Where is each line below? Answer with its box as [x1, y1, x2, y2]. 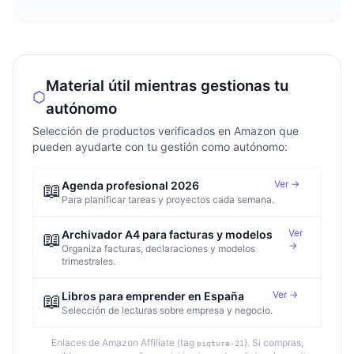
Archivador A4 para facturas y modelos [62, 227, 273, 241]
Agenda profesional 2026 [62, 178, 199, 192]
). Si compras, [243, 336, 303, 348]
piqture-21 [196, 338, 244, 348]
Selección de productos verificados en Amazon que [32, 123, 299, 137]
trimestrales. [62, 254, 115, 267]
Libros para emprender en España [62, 288, 244, 303]
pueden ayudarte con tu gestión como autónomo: [32, 139, 288, 153]
